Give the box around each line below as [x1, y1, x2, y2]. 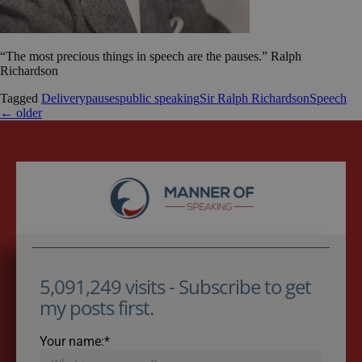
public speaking [120, 91, 200, 106]
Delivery [41, 91, 86, 106]
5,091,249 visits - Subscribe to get [39, 272, 311, 300]
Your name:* [39, 333, 110, 349]
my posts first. [39, 293, 154, 321]
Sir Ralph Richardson [200, 91, 309, 106]
